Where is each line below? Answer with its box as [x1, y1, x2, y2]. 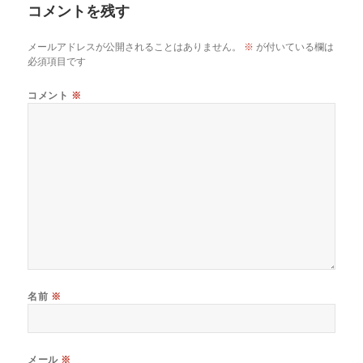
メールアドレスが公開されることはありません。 [28, 39, 242, 53]
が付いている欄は [254, 39, 335, 53]
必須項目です [28, 53, 87, 68]
